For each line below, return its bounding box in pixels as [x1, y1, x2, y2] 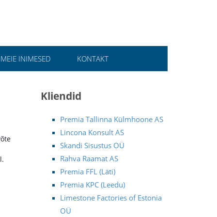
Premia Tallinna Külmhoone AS [60, 114, 163, 124]
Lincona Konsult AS [60, 127, 124, 137]
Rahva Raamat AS [60, 154, 118, 163]
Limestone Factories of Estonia [60, 193, 162, 202]
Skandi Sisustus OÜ [60, 140, 124, 150]
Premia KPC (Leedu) [60, 180, 125, 189]
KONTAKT [77, 54, 108, 63]
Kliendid [40, 89, 81, 103]
